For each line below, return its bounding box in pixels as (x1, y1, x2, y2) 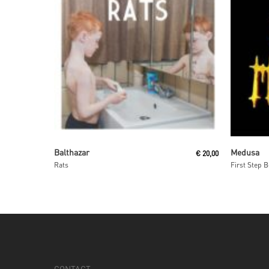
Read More (107, 144, 142, 153)
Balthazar (54, 147, 89, 158)
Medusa (231, 147, 260, 158)
